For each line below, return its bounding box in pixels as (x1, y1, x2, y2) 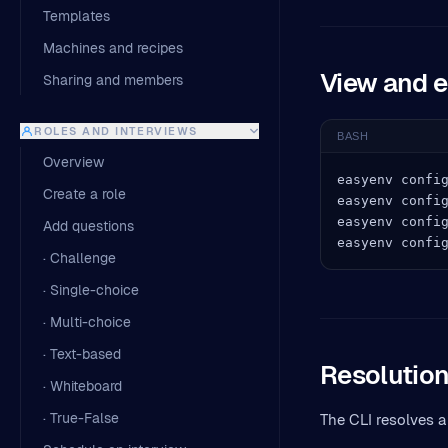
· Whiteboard (43, 377, 122, 395)
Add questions (43, 217, 134, 235)
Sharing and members (43, 71, 183, 89)
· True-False (43, 409, 119, 427)
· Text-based (43, 345, 121, 363)
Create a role (43, 185, 126, 203)
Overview (43, 153, 104, 171)
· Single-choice (43, 281, 139, 299)
